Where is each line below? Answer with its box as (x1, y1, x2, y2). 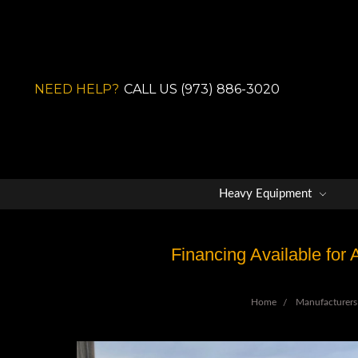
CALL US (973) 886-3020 (123, 82, 280, 97)
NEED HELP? (34, 82, 119, 97)
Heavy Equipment (219, 188, 315, 200)
